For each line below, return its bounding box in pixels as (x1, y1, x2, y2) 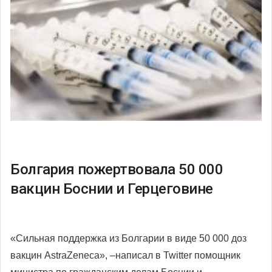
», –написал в (100, 250, 163, 261)
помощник (194, 250, 240, 261)
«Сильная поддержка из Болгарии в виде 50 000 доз (10, 233, 246, 244)
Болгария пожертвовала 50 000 (10, 161, 223, 178)
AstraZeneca (44, 250, 100, 261)
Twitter (163, 250, 194, 261)
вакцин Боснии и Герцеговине (10, 180, 213, 198)
